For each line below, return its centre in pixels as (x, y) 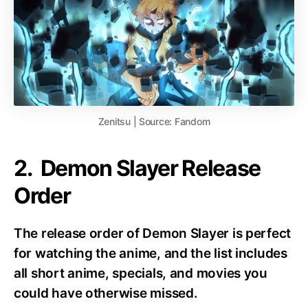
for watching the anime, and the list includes (151, 254)
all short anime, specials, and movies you (141, 274)
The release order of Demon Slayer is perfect (153, 234)
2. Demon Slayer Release (137, 168)
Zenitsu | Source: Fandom (154, 122)
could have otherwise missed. (106, 294)
